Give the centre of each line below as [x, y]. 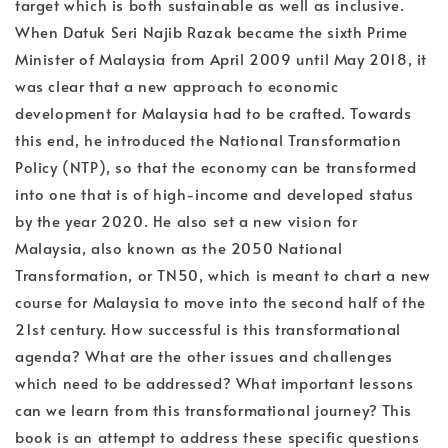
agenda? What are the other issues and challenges [204, 355]
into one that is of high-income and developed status [214, 193]
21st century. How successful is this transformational [208, 328]
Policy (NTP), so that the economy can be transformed [216, 166]
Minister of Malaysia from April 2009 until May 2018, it [221, 58]
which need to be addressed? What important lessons [215, 382]
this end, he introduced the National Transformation [208, 139]
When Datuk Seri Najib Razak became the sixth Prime [212, 31]
